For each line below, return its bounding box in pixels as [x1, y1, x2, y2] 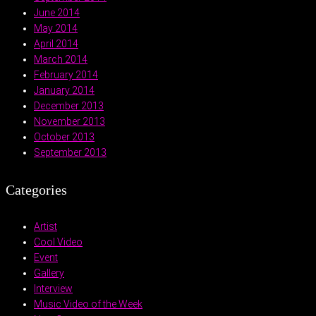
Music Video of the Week [34, 298, 142, 310]
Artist [34, 221, 57, 233]
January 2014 [34, 84, 95, 96]
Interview [34, 283, 73, 295]
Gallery [34, 267, 64, 279]
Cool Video [34, 236, 83, 248]
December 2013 [34, 99, 104, 111]
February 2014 [34, 68, 98, 80]
